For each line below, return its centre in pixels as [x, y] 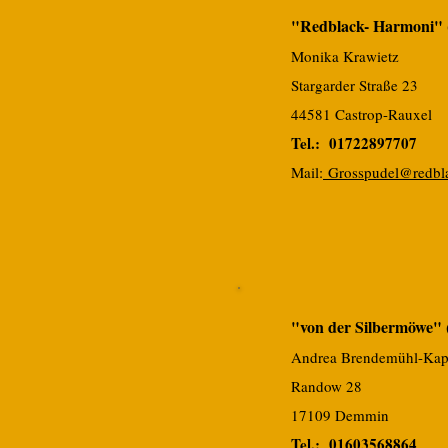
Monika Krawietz [345, 56]
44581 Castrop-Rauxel [361, 114]
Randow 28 [326, 386]
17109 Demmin [340, 415]
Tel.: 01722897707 [354, 143]
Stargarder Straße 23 [354, 85]
